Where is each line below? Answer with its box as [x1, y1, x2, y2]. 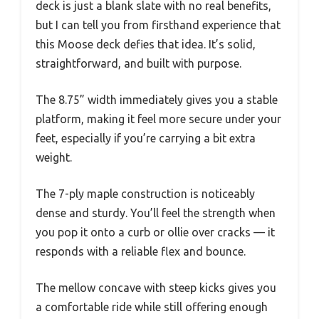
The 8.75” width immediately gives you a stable [36, 93, 278, 106]
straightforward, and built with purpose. [36, 56, 241, 70]
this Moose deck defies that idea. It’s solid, [36, 37, 256, 51]
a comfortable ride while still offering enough [36, 300, 268, 313]
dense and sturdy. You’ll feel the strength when [36, 206, 276, 219]
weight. [36, 150, 72, 164]
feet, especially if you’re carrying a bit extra [36, 131, 256, 145]
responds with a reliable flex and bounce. [36, 244, 246, 258]
